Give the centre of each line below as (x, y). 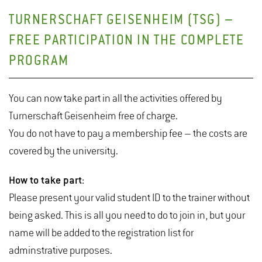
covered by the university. (63, 152)
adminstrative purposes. (61, 251)
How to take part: (46, 181)
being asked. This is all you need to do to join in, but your (127, 216)
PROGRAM (39, 62)
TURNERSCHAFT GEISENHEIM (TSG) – (121, 21)
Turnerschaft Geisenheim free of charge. (93, 117)
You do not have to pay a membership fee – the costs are (128, 134)
